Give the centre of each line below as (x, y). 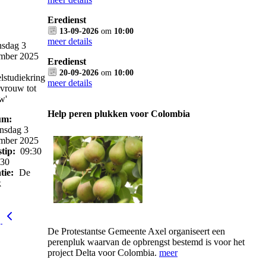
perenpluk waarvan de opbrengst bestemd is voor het (146, 242)
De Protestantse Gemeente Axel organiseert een (136, 231)
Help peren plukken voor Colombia (119, 114)
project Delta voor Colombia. (103, 253)
